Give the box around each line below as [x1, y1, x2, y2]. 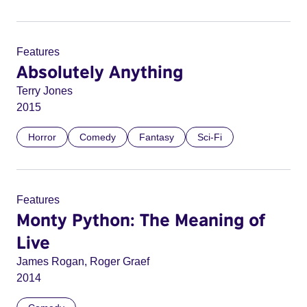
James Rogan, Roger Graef [16, 256, 149, 267]
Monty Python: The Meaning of [16, 209, 265, 230]
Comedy [79, 132, 116, 143]
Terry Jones [16, 85, 73, 97]
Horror [28, 132, 56, 143]
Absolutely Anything [16, 61, 183, 82]
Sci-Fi [197, 132, 222, 143]
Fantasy [139, 132, 174, 143]
